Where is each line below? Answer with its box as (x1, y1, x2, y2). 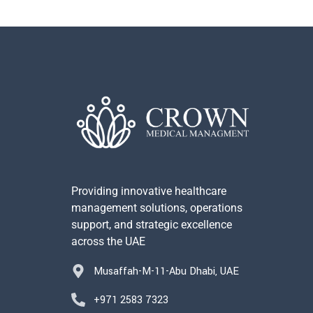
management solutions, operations (71, 201, 242, 215)
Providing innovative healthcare (71, 184, 226, 198)
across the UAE (71, 235, 145, 249)
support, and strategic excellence (71, 218, 232, 232)
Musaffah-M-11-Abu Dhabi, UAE (94, 264, 239, 279)
